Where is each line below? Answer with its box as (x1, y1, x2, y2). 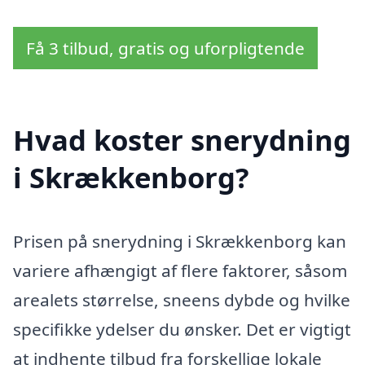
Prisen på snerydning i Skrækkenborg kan (13, 230, 346, 253)
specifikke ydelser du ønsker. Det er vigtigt (13, 318, 351, 341)
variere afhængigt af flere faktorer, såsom (13, 259, 347, 283)
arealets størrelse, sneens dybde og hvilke (13, 288, 350, 312)
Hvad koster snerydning (13, 121, 351, 160)
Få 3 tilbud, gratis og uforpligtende (26, 36, 305, 59)
